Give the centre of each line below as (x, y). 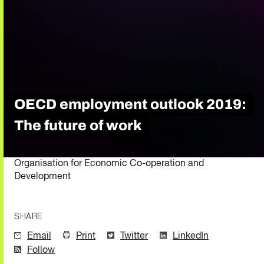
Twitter (134, 236)
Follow (41, 250)
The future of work (78, 125)
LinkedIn (191, 236)
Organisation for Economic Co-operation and (109, 164)
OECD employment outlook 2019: (130, 104)
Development (42, 176)
